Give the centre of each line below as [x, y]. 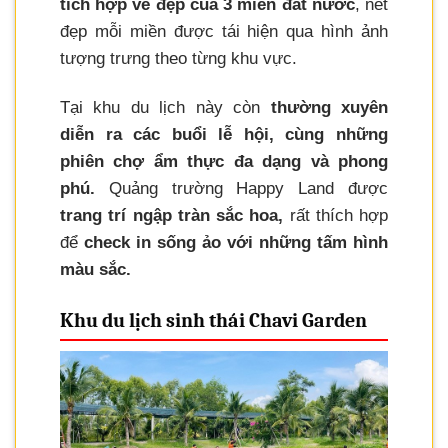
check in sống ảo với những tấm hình [236, 242]
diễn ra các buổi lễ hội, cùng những [224, 134]
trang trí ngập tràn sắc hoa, [172, 215]
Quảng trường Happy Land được [241, 188]
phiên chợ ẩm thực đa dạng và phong [224, 161]
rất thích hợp [335, 215]
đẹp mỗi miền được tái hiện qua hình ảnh [224, 31]
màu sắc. [95, 269]
